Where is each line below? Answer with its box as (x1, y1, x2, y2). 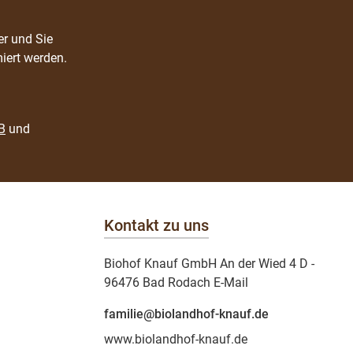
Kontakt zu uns (104, 215, 209, 235)
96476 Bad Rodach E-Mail (104, 274, 248, 290)
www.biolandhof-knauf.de (104, 331, 247, 347)
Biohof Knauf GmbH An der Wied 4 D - (104, 255, 314, 271)
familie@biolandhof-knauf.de (104, 306, 269, 321)
